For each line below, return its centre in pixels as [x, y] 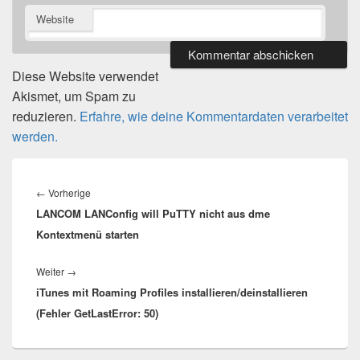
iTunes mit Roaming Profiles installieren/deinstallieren [172, 292]
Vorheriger [114, 192]
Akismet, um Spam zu [74, 96]
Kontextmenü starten [88, 234]
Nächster [97, 270]
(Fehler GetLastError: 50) [97, 313]
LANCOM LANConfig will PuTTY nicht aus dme [153, 213]
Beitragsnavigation [89, 174]
